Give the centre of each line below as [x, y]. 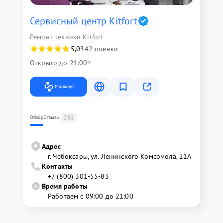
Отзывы [52, 117]
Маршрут [64, 86]
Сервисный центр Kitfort [84, 21]
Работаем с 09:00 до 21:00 [91, 196]
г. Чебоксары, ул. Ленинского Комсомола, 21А [120, 156]
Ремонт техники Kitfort [67, 37]
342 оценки [99, 49]
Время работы [65, 186]
